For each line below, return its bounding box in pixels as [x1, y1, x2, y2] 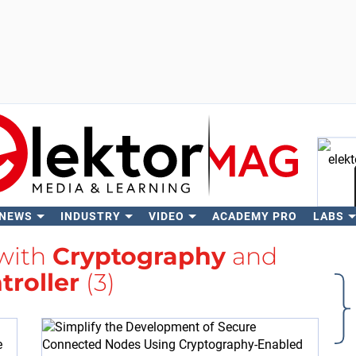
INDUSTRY [60, 210, 121, 222]
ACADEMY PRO [211, 210, 297, 222]
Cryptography [52, 242, 226, 271]
